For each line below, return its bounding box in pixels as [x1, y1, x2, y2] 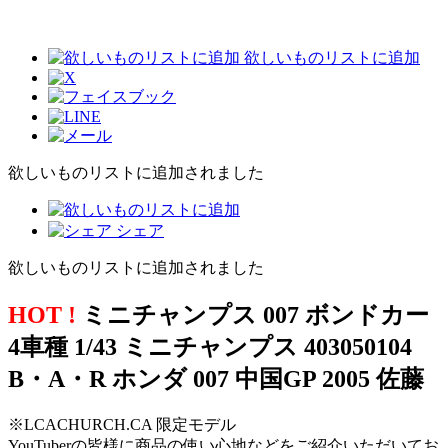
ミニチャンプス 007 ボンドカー [76, 301, 429, 328]
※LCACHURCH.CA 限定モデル [8, 415, 236, 433]
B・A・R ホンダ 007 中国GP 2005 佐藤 [8, 365, 424, 392]
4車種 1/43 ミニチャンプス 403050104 [8, 333, 412, 360]
